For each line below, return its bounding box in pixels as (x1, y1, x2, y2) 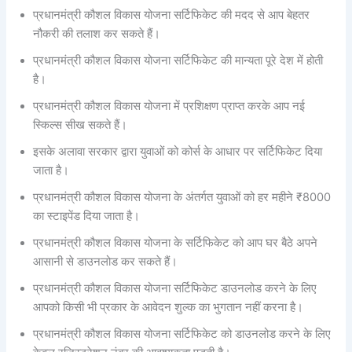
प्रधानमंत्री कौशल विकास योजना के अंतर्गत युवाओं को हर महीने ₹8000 (33, 190, 332, 205)
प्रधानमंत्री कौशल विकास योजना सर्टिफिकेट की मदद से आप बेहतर (33, 8, 310, 23)
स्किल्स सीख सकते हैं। (33, 118, 128, 133)
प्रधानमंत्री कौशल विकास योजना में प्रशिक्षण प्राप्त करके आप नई (33, 99, 306, 114)
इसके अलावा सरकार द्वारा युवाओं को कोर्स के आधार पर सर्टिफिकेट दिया (33, 145, 323, 159)
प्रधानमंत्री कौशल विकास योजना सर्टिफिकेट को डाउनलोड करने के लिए (33, 327, 332, 342)
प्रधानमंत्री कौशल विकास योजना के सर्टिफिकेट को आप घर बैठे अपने (33, 236, 318, 251)
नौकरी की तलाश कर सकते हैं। (33, 27, 161, 42)
